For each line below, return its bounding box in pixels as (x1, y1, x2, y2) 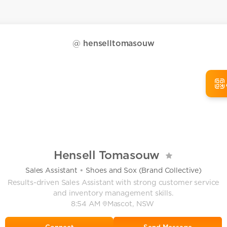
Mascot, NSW (107, 199, 155, 208)
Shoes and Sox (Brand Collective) (86, 166, 202, 174)
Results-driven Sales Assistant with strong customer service (7, 178, 220, 187)
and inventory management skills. (53, 188, 174, 198)
